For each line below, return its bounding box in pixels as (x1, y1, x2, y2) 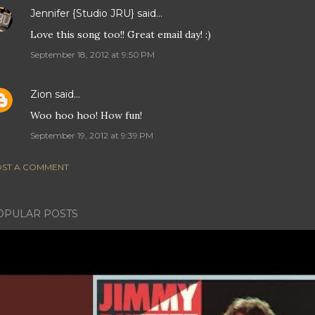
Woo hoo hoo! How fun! (30, 109, 142, 122)
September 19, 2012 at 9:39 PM (30, 130, 153, 141)
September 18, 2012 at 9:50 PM (30, 49, 155, 60)
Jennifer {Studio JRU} (30, 7, 134, 20)
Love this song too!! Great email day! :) (30, 28, 211, 41)
